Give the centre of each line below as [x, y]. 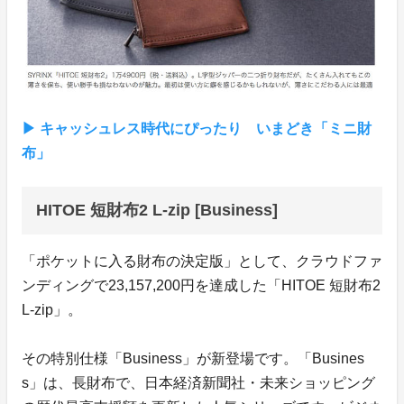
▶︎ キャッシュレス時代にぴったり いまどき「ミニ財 [197, 129]
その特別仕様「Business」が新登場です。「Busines [193, 359]
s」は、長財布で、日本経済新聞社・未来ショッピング [198, 383]
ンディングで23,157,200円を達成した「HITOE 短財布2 [201, 286]
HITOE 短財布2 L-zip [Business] [157, 211]
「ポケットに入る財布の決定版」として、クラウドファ [202, 262]
